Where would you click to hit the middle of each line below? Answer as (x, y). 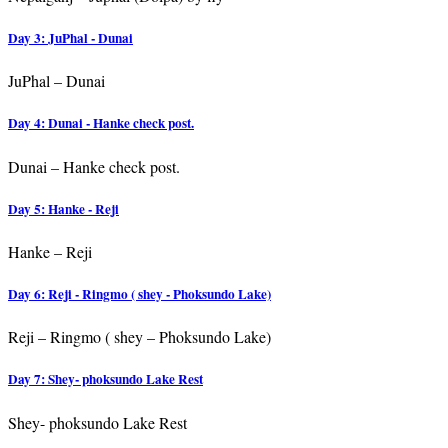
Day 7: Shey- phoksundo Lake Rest (105, 379)
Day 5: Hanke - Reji (63, 208)
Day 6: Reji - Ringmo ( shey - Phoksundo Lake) (139, 294)
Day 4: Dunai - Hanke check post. (101, 123)
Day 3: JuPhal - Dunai (70, 38)
